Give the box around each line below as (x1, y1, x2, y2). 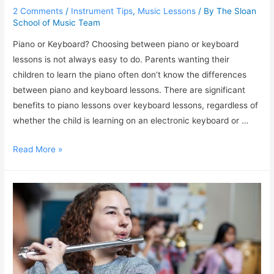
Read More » (13, 144, 63, 155)
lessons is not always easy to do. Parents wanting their (13, 54, 230, 65)
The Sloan (217, 6, 257, 16)
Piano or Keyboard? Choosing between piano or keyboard (13, 39, 239, 50)
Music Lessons (138, 6, 196, 16)
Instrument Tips (71, 6, 133, 16)
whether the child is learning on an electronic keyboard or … (13, 116, 249, 126)
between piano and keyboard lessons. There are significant (13, 85, 246, 95)
